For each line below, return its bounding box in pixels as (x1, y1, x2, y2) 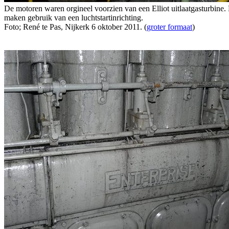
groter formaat (147, 22, 192, 31)
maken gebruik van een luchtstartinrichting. (4, 13, 143, 22)
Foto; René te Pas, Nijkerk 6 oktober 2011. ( (4, 22, 147, 31)
